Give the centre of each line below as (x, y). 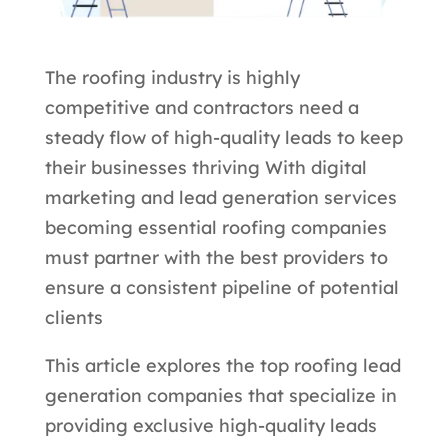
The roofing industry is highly (172, 78)
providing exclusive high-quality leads (210, 426)
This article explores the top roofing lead (222, 366)
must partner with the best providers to (216, 258)
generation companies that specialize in (220, 396)
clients (73, 318)
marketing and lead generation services (220, 198)
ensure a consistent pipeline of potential (221, 288)
